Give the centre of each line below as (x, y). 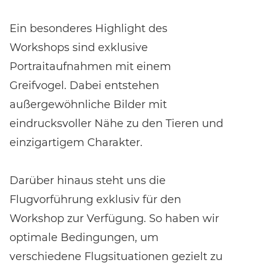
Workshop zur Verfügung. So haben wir (114, 218)
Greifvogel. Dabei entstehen (84, 85)
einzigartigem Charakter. (76, 142)
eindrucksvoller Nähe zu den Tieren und (116, 123)
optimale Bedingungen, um (84, 237)
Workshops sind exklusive (79, 47)
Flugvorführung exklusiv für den (95, 199)
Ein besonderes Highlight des (88, 28)
